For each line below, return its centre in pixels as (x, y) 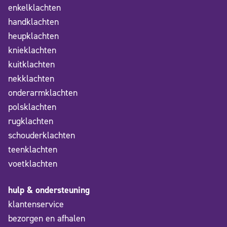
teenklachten (33, 150)
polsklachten (32, 107)
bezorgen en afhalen (47, 219)
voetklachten (33, 164)
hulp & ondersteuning (49, 190)
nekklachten (31, 79)
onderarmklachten (43, 93)
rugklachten (31, 121)
